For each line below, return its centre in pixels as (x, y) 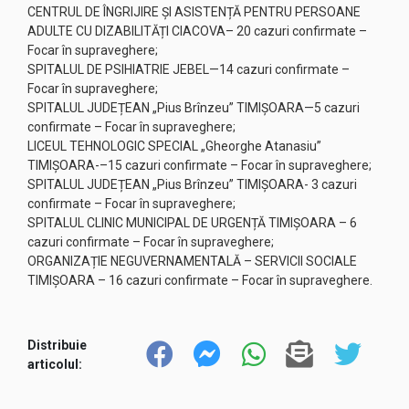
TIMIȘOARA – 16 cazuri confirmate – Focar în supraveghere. (200, 280)
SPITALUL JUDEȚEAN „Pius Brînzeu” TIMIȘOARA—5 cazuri (194, 108)
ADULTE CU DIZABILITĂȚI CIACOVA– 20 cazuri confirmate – (197, 31)
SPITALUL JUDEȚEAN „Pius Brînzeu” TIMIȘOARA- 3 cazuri (192, 184)
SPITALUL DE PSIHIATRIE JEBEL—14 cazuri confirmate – (189, 69)
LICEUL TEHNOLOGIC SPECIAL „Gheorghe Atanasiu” (174, 146)
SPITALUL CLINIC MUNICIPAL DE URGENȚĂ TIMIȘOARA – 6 (192, 223)
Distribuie (57, 345)
